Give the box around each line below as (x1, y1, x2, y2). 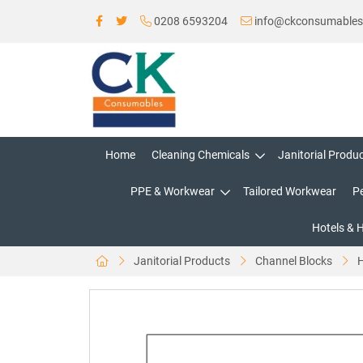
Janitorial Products (134, 254, 230, 267)
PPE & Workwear (130, 185, 215, 198)
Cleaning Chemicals (151, 148, 250, 161)
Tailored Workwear (243, 185, 336, 198)
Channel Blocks (255, 254, 332, 267)
